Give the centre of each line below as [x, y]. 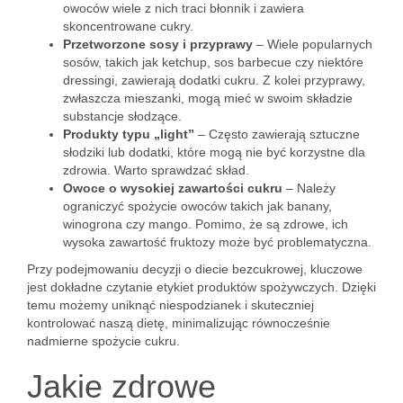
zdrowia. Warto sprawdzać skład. [156, 170]
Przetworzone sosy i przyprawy [158, 44]
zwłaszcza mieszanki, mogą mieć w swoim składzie [208, 98]
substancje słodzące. [122, 116]
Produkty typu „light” [129, 134]
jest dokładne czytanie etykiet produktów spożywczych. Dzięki [201, 287]
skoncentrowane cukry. [128, 26]
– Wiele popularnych [313, 44]
